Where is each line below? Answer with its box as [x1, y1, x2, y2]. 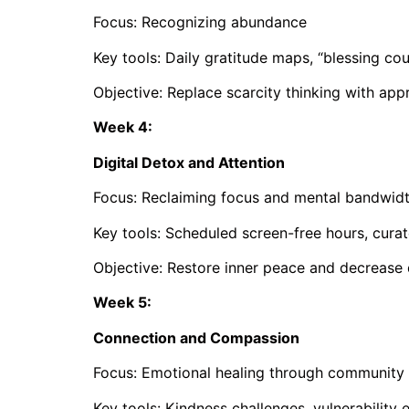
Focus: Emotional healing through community [93, 363, 404, 383]
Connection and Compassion [93, 328, 299, 347]
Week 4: [93, 118, 156, 137]
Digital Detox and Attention [93, 152, 285, 172]
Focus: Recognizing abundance [93, 13, 307, 32]
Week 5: [93, 293, 155, 312]
